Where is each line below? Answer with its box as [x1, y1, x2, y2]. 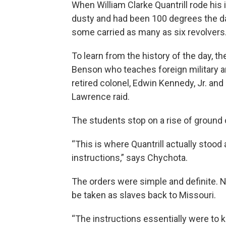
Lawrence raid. [72, 91, 130, 102]
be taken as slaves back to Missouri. [72, 190, 216, 201]
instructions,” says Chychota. [72, 152, 188, 163]
